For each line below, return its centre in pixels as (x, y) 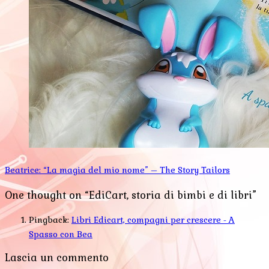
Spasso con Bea (61, 234)
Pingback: (50, 220)
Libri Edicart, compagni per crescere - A (153, 220)
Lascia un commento (57, 258)
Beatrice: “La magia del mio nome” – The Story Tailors (117, 170)
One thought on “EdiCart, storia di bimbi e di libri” (131, 195)
